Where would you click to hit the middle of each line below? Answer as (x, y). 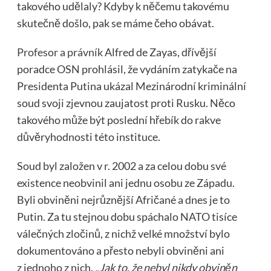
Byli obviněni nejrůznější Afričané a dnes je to (123, 200)
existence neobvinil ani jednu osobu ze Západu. (126, 183)
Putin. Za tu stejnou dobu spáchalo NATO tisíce (127, 217)
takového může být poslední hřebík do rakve (119, 120)
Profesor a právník (60, 52)
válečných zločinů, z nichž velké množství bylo (123, 234)
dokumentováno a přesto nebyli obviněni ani (120, 251)
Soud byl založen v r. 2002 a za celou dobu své (121, 166)
